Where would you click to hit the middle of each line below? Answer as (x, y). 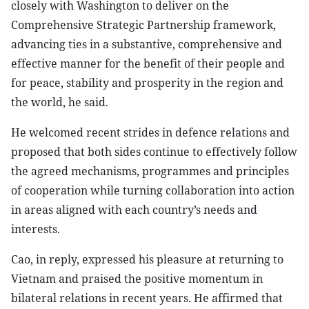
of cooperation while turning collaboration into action (153, 190)
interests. (36, 229)
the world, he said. (60, 102)
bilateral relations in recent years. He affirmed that (147, 298)
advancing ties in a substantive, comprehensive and (147, 44)
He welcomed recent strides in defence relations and (150, 132)
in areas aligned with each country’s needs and (134, 210)
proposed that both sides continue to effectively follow (154, 152)
